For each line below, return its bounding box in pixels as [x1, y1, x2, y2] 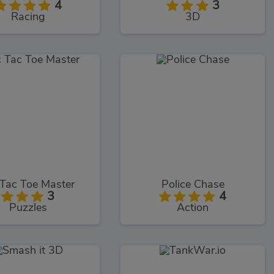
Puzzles [9, 202, 47, 213]
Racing [10, 12, 45, 23]
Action [177, 202, 209, 213]
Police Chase [161, 179, 224, 190]
